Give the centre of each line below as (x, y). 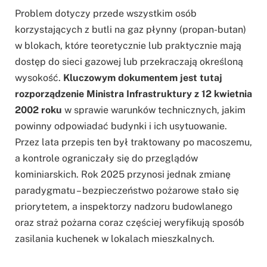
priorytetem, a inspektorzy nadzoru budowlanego (124, 207)
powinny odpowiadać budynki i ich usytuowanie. (121, 126)
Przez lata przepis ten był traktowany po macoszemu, (133, 142)
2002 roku (38, 110)
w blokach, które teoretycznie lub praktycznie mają (128, 46)
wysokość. (39, 78)
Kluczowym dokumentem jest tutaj (143, 78)
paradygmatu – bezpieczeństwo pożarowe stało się (127, 191)
